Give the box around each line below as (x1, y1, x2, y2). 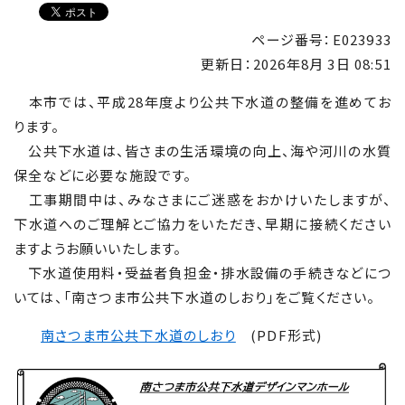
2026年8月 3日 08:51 (252, 54, 391, 73)
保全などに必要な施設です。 (14, 165, 193, 184)
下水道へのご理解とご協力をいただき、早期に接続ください (14, 214, 391, 233)
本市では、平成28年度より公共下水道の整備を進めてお (14, 92, 391, 111)
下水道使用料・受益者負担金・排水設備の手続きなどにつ (14, 263, 391, 282)
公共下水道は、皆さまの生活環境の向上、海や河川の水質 (14, 141, 391, 160)
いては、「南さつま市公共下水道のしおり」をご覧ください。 (14, 287, 376, 306)
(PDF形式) (235, 325, 323, 344)
